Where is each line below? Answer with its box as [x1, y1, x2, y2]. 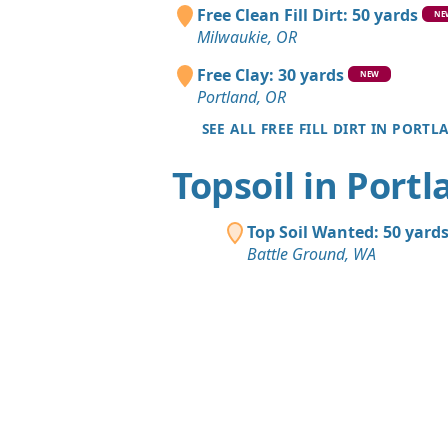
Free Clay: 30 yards [197, 63, 345, 86]
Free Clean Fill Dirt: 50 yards [197, 3, 419, 26]
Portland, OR [197, 85, 287, 108]
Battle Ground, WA [247, 242, 376, 265]
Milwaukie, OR [197, 25, 298, 48]
